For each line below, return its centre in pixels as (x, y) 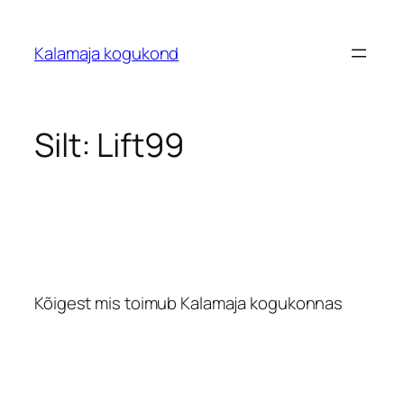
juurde (31, 62)
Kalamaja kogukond (107, 53)
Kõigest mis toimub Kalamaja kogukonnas (189, 303)
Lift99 (140, 145)
